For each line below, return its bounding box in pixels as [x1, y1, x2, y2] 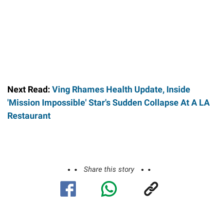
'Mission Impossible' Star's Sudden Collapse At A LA [7, 97, 210, 108]
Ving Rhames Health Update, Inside [52, 84, 190, 94]
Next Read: [7, 84, 52, 94]
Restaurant [7, 110, 51, 121]
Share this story [84, 164, 134, 174]
